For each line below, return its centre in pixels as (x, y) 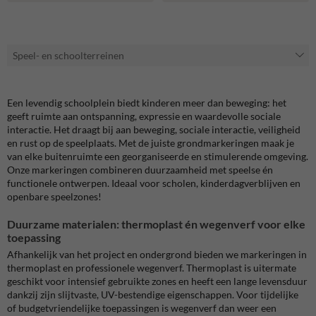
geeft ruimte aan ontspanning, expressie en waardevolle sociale (144, 116)
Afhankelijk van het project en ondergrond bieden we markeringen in (157, 254)
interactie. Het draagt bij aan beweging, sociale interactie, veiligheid (154, 129)
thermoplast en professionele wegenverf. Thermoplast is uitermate (152, 267)
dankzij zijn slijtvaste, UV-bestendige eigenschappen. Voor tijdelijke (153, 294)
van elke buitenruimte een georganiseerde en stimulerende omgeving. (158, 156)
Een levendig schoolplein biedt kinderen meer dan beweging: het (147, 102)
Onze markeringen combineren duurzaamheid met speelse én (140, 169)
